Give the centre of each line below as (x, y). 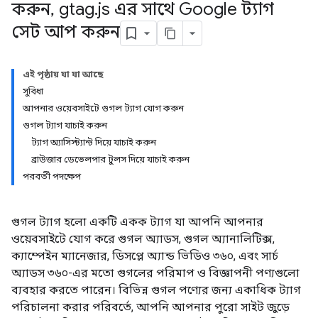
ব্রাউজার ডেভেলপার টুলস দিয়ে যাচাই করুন (110, 159)
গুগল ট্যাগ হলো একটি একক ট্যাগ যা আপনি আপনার (137, 222)
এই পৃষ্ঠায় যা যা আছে (63, 74)
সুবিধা (33, 91)
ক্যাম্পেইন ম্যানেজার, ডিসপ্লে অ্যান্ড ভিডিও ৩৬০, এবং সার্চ (145, 256)
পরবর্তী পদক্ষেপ (52, 176)
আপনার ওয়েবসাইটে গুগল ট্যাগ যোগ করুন (103, 108)
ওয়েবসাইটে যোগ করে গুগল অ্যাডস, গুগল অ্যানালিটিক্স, (143, 239)
